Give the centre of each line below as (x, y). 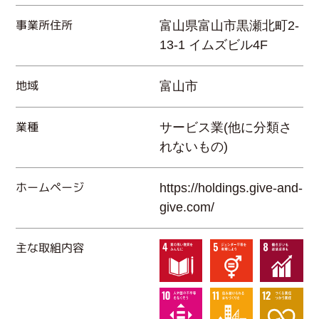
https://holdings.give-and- (231, 188)
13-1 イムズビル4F (214, 45)
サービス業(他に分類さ (226, 127)
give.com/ (187, 207)
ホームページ (50, 187)
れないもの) (194, 146)
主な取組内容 (50, 247)
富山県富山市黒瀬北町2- (229, 25)
